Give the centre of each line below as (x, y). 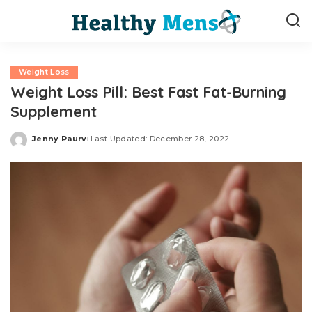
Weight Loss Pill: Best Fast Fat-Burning (148, 92)
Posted (48, 143)
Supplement (54, 111)
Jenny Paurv (60, 138)
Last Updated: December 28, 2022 (160, 138)
